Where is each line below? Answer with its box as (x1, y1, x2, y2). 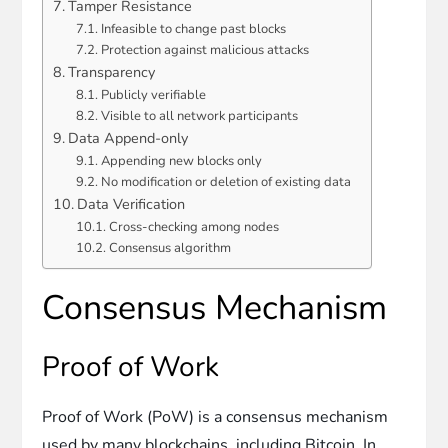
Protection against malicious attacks (100, 40, 309, 59)
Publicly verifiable (100, 85, 206, 104)
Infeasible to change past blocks (100, 19, 286, 38)
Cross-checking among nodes (108, 217, 279, 236)
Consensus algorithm (108, 238, 231, 257)
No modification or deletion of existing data (100, 172, 351, 191)
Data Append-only (68, 127, 189, 148)
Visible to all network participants (100, 106, 298, 125)
